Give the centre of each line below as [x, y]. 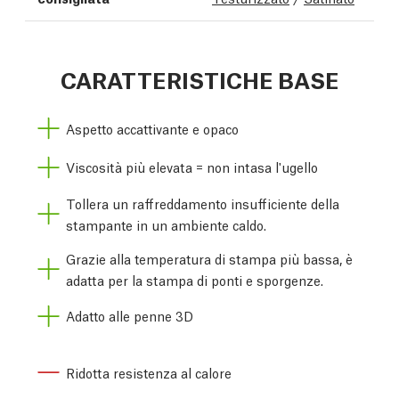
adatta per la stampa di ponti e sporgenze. [195, 279]
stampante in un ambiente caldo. [166, 224]
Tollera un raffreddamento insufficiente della [203, 203]
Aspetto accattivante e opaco [152, 128]
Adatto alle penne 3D [130, 316]
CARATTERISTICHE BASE [199, 78]
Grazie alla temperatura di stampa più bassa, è [209, 258]
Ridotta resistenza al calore [149, 372]
